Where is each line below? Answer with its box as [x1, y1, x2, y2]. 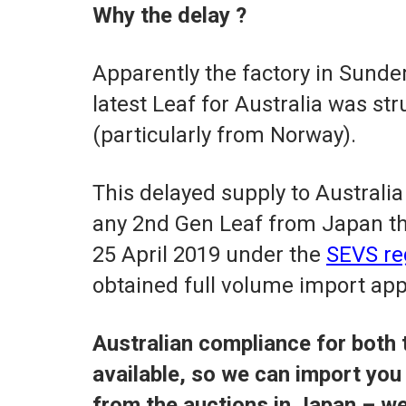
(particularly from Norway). [92, 122, 356, 149]
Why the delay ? [92, 3, 246, 29]
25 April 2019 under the [92, 242, 326, 268]
